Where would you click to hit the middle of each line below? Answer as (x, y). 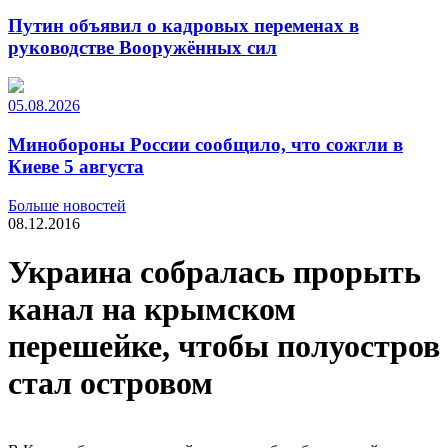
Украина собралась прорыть (214, 272)
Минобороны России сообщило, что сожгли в (205, 145)
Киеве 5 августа (76, 167)
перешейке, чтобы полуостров (224, 346)
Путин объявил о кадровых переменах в (183, 25)
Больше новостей (67, 205)
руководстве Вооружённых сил (142, 47)
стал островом (110, 383)
